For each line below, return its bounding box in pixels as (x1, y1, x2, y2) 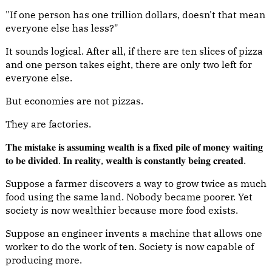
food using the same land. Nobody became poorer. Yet (5, 191, 253, 203)
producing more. (5, 254, 82, 266)
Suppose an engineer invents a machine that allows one (5, 227, 262, 239)
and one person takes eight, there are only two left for (5, 58, 252, 70)
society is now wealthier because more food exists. (5, 204, 238, 216)
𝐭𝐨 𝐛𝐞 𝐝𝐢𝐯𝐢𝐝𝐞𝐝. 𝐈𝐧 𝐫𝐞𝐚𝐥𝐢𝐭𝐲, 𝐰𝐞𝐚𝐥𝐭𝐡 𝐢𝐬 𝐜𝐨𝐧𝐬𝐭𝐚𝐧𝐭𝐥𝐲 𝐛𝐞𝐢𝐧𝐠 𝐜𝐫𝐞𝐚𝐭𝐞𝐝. (5, 154, 246, 166)
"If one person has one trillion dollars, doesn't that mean (5, 8, 265, 21)
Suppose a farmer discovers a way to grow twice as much (5, 177, 267, 189)
